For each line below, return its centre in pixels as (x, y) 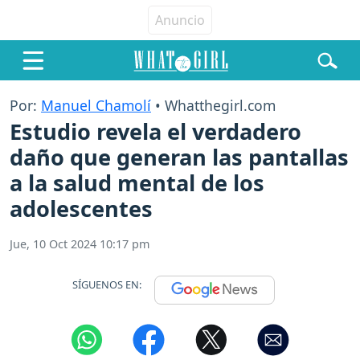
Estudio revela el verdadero (155, 132)
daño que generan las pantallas (179, 157)
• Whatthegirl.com (213, 105)
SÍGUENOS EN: (107, 284)
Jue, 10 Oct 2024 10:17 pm (80, 244)
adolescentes (81, 209)
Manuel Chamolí (96, 105)
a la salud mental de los (137, 183)
